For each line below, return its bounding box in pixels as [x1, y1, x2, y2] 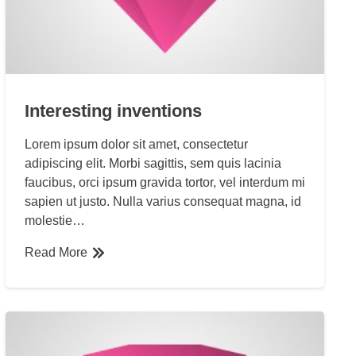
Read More [24, 246, 87, 260]
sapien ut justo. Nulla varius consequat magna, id [24, 195, 301, 209]
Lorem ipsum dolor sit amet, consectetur [24, 137, 248, 152]
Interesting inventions [24, 101, 202, 122]
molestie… [24, 214, 85, 228]
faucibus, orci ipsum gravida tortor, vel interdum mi [24, 176, 305, 190]
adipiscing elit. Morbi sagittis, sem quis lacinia [24, 157, 281, 171]
